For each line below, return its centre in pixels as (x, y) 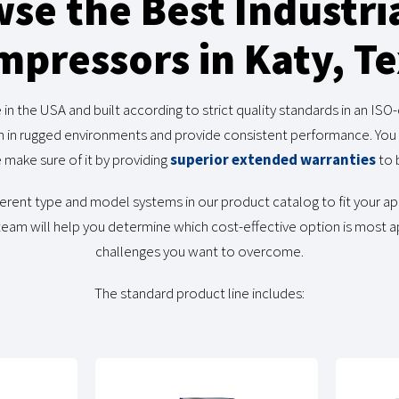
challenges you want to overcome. (199, 252)
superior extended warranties (273, 160)
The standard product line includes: (199, 293)
